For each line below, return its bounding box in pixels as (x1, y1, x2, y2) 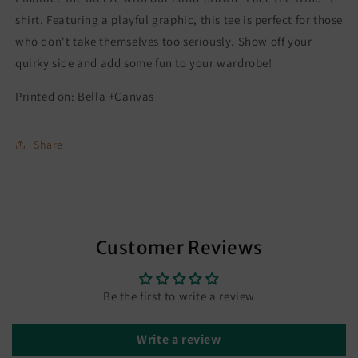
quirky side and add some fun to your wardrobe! (15, 55, 272, 71)
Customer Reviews (95, 237, 263, 260)
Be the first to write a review (103, 288, 255, 304)
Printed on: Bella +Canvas (15, 89, 157, 105)
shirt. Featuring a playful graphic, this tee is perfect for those (15, 12, 344, 28)
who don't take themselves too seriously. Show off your (15, 34, 312, 50)
